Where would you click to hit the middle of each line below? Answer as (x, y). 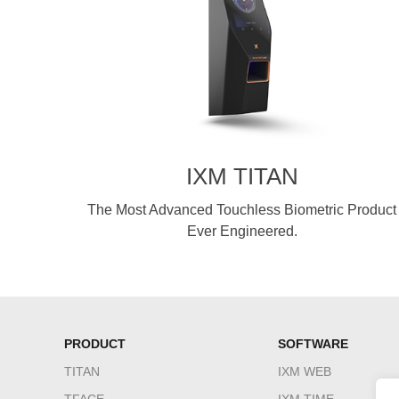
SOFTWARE (313, 344)
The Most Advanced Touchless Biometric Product (242, 210)
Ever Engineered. (242, 231)
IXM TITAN (242, 176)
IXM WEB (305, 371)
